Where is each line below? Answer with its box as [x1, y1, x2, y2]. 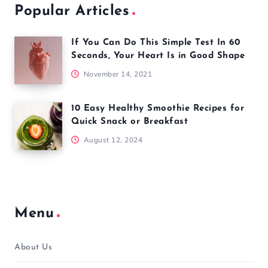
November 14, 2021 [81, 69, 152, 80]
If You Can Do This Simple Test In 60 [71, 38, 240, 48]
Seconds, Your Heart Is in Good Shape [71, 51, 245, 61]
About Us [14, 242, 52, 252]
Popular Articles [14, 4, 129, 19]
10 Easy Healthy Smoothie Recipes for [71, 104, 244, 114]
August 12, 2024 [81, 135, 142, 145]
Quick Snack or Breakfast [71, 117, 188, 127]
